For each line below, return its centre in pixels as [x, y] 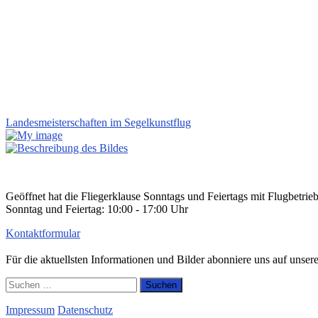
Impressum [30, 309]
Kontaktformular [43, 233]
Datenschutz [85, 309]
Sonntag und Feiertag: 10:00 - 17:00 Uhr [97, 209]
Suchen [22, 283]
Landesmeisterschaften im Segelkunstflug [98, 122]
